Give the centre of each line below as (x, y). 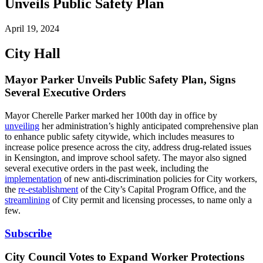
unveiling (22, 126)
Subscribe (28, 233)
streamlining (27, 200)
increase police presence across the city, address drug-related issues (128, 147)
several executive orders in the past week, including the (107, 168)
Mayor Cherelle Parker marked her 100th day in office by (111, 115)
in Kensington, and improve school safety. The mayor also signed (126, 157)
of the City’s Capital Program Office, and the (162, 189)
